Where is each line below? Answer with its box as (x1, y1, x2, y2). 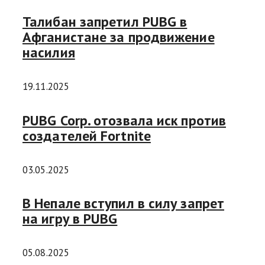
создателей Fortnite (22, 126, 151, 145)
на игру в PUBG (22, 209, 118, 228)
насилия (22, 43, 75, 62)
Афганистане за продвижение (22, 27, 215, 46)
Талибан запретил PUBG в (22, 12, 188, 31)
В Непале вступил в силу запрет (22, 194, 225, 213)
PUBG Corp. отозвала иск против (22, 111, 226, 130)
